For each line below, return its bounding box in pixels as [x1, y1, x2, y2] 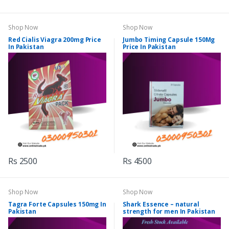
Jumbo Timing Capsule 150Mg [123, 35, 215, 44]
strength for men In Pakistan [123, 207, 215, 216]
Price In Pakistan [123, 42, 176, 52]
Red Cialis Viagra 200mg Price [8, 35, 101, 44]
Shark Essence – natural [123, 200, 199, 209]
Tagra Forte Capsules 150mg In [8, 200, 106, 209]
